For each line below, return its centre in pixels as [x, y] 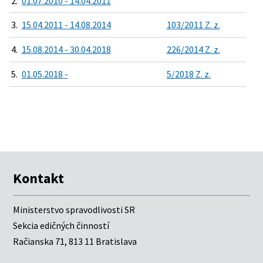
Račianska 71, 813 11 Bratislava [75, 242]
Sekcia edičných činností [61, 226]
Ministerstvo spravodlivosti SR [74, 210]
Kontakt [39, 178]
